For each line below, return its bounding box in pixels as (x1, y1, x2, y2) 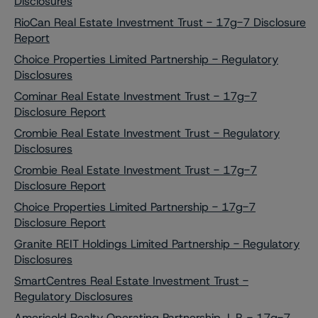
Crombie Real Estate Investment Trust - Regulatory (14, 126, 280, 141)
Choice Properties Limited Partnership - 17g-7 (14, 199, 256, 214)
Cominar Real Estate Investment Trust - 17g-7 (14, 89, 257, 104)
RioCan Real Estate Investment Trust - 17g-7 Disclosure (14, 15, 306, 30)
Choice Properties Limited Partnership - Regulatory (14, 52, 278, 67)
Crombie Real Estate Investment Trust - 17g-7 (14, 163, 257, 177)
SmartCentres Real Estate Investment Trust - (14, 273, 248, 288)
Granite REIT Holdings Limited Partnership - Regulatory (14, 236, 300, 251)
